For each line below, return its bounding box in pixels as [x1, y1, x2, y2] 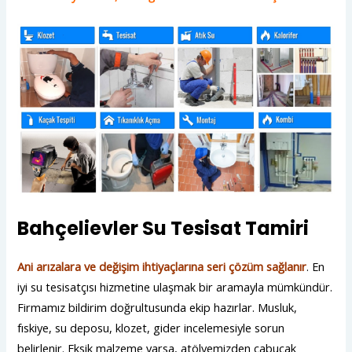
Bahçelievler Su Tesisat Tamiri [17, 214, 310, 241]
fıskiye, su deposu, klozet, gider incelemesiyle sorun [17, 319, 285, 335]
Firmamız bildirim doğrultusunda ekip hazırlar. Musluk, [17, 299, 298, 315]
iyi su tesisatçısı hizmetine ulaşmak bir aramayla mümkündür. [17, 278, 333, 295]
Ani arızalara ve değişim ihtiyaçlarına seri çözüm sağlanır [17, 258, 307, 274]
